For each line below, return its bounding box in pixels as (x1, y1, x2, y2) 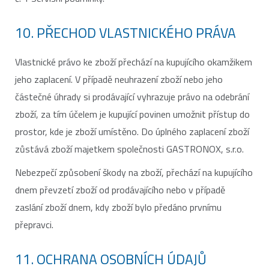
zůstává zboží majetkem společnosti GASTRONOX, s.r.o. (15, 142, 244, 156)
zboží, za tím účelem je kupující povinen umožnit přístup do (15, 107, 250, 121)
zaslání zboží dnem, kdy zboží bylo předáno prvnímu (15, 200, 222, 214)
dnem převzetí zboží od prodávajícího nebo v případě (15, 183, 225, 197)
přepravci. (15, 217, 53, 232)
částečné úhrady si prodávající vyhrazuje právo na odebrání (15, 89, 249, 104)
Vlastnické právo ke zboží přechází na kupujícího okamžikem (15, 55, 252, 69)
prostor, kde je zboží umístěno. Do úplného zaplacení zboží (15, 124, 249, 139)
